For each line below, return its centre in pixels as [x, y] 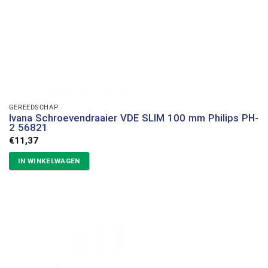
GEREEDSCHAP [33, 107]
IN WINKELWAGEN [49, 161]
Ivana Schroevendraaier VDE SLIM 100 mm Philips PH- [133, 118]
